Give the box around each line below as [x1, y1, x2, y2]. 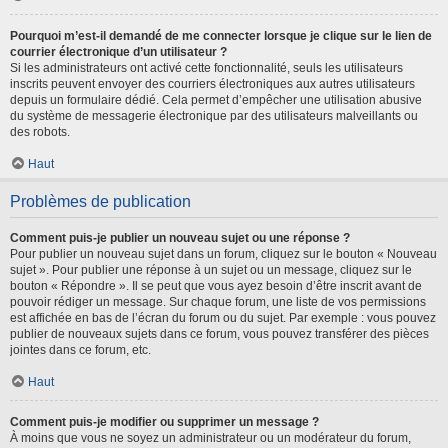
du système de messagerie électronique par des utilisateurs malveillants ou [10, 108, 418, 123]
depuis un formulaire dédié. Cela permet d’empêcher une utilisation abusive [10, 92, 422, 107]
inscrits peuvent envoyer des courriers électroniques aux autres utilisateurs [10, 76, 415, 91]
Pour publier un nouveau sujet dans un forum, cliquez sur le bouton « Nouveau [10, 246, 437, 261]
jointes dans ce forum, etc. [10, 342, 151, 357]
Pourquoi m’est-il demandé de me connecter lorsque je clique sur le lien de [10, 28, 432, 43]
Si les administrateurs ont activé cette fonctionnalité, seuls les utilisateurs [10, 60, 403, 75]
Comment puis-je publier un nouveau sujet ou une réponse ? [10, 230, 350, 245]
